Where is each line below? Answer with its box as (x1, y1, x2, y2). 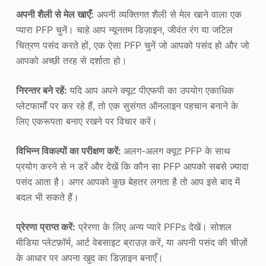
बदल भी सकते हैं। (15, 191, 79, 203)
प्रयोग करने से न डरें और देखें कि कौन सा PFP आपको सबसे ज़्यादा (15, 160, 249, 172)
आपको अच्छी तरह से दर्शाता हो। (15, 54, 127, 66)
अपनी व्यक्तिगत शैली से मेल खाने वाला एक (93, 8, 242, 20)
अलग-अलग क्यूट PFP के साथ (123, 144, 230, 157)
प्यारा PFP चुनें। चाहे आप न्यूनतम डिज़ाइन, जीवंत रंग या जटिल (15, 23, 233, 36)
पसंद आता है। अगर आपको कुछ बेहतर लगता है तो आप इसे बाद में (15, 175, 240, 188)
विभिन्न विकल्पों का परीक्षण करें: (15, 144, 123, 157)
